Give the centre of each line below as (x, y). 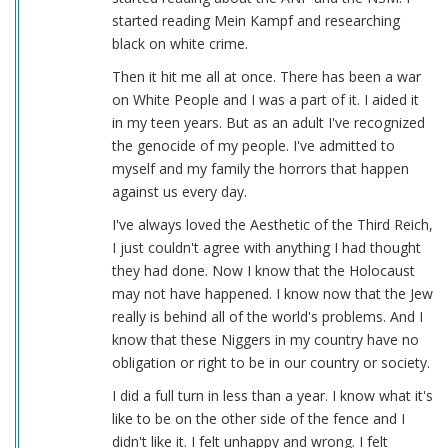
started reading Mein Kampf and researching (255, 21)
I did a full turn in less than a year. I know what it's (272, 396)
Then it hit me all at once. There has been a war (266, 77)
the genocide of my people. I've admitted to (253, 146)
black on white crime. (179, 44)
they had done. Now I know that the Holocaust (263, 271)
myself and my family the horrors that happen (260, 169)
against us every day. (179, 192)
